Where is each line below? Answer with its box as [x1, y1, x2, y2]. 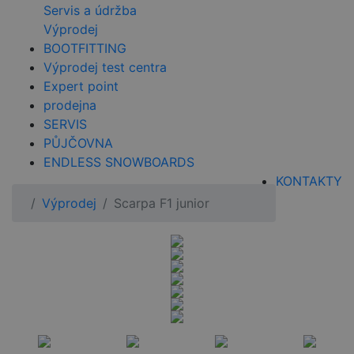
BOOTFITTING [43, 40, 126, 57]
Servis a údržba [43, 2, 137, 19]
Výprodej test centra [43, 59, 167, 76]
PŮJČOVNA [43, 135, 113, 152]
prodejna [43, 97, 96, 114]
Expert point [43, 78, 119, 95]
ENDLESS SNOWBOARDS [43, 154, 194, 171]
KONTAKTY [276, 173, 342, 190]
